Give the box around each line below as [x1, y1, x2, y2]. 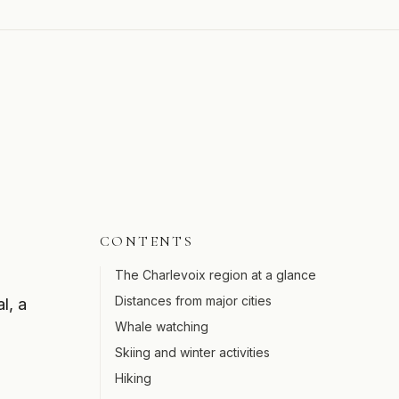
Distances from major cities [115, 293, 272, 308]
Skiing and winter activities [115, 345, 270, 360]
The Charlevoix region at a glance [115, 267, 316, 282]
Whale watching [115, 319, 208, 334]
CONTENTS [100, 232, 194, 250]
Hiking [115, 370, 151, 386]
